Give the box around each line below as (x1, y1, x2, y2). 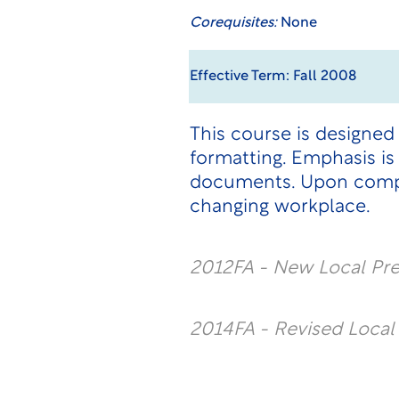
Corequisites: (189, 16, 277, 30)
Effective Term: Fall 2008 (189, 69, 356, 84)
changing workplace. (189, 198, 370, 216)
